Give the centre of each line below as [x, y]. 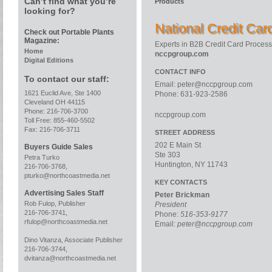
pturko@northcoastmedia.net [67, 175]
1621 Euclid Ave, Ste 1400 [63, 93]
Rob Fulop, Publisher [55, 203]
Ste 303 [168, 155]
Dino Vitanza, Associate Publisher [73, 240]
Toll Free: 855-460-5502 [59, 120]
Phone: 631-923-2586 [191, 94]
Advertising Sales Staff [64, 193]
